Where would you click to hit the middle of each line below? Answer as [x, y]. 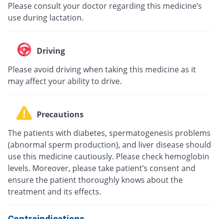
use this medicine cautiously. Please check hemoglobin [109, 156]
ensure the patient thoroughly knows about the [95, 180]
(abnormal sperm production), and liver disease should [109, 144]
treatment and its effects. [55, 191]
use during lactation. [46, 17]
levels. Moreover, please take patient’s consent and [102, 168]
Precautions [60, 115]
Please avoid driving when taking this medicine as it [102, 69]
